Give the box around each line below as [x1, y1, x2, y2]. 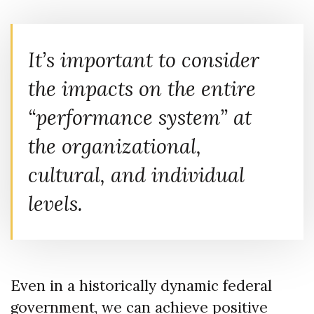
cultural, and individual [28, 162, 245, 189]
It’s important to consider [28, 47, 259, 74]
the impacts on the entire [28, 76, 256, 102]
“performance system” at [28, 104, 252, 131]
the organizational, [28, 133, 201, 160]
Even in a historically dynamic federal [11, 276, 272, 296]
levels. [28, 191, 83, 217]
